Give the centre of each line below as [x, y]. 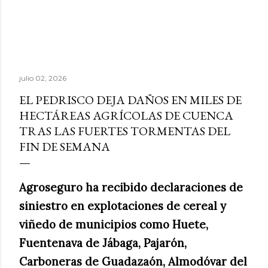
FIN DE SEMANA [65, 147]
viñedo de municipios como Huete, [114, 224]
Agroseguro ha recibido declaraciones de [131, 187]
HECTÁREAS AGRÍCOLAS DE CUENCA [126, 115]
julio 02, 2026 [43, 78]
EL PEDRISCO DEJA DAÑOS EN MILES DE [130, 100]
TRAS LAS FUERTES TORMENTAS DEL [125, 131]
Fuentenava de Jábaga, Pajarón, [103, 243]
